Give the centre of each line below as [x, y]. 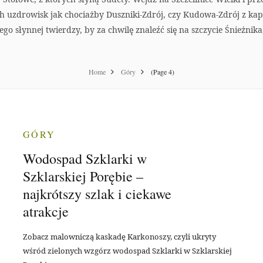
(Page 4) [163, 72]
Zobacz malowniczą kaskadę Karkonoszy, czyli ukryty [119, 237]
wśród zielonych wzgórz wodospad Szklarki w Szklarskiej [127, 251]
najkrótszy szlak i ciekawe [97, 194]
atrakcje [46, 211]
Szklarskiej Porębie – [83, 176]
